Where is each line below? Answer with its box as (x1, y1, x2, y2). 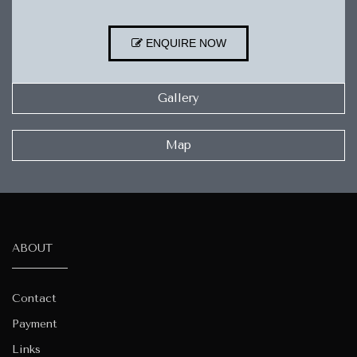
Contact (12, 291, 57, 305)
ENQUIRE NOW (142, 36, 226, 49)
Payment (12, 316, 57, 331)
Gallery (158, 90, 199, 105)
